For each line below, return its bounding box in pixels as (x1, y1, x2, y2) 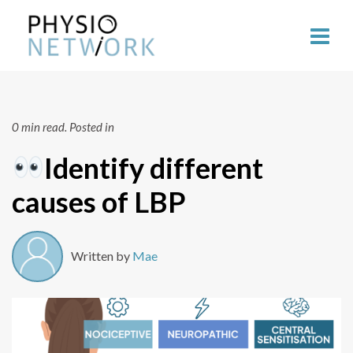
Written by (71, 248, 132, 264)
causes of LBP (12, 184, 186, 219)
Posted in (69, 119, 114, 134)
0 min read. (12, 119, 67, 134)
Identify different (44, 150, 264, 185)
